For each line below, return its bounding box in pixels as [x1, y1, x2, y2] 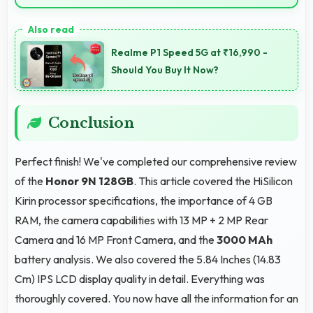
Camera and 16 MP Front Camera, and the [15, 232, 217, 247]
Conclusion [48, 114, 134, 131]
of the [15, 173, 45, 188]
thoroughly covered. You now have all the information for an [15, 291, 298, 305]
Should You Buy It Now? [111, 63, 219, 76]
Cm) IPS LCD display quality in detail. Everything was [15, 271, 265, 286]
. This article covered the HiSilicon [133, 173, 293, 188]
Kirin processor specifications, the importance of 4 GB [15, 193, 272, 208]
